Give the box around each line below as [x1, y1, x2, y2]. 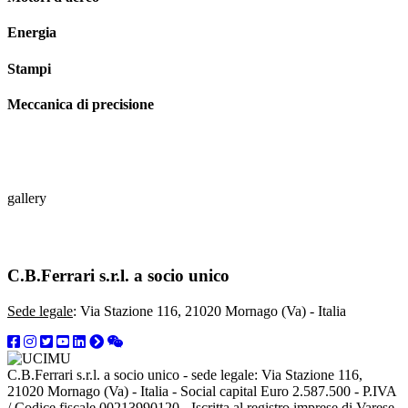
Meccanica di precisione [7, 96, 154, 112]
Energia [7, 25, 56, 41]
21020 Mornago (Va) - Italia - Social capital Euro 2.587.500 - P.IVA [7, 382, 396, 399]
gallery [7, 190, 46, 207]
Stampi [7, 60, 51, 76]
